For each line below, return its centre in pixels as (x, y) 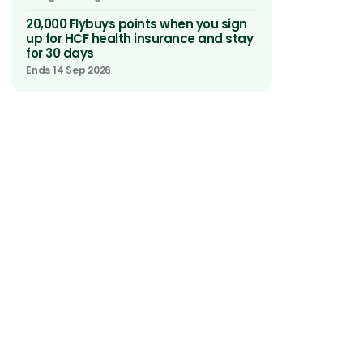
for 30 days (60, 53)
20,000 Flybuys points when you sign (137, 24)
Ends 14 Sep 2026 (68, 70)
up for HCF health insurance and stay (139, 38)
